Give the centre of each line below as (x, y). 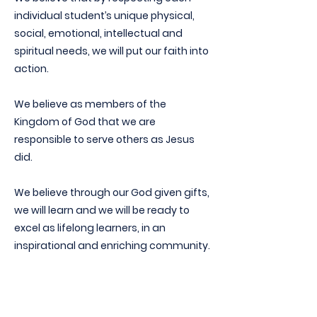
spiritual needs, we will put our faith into (111, 51)
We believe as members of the (90, 104)
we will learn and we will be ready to (102, 210)
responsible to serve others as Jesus (104, 139)
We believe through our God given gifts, (112, 192)
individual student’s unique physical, (104, 16)
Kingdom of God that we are (85, 122)
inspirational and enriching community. (112, 246)
